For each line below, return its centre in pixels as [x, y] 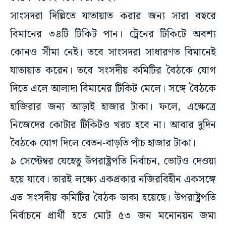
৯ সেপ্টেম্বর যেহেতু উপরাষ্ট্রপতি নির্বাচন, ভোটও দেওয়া [113, 162]
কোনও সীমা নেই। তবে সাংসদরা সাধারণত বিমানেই [113, 53]
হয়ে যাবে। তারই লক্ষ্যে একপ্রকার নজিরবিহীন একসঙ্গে [113, 180]
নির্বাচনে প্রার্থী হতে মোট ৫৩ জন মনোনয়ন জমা [113, 216]
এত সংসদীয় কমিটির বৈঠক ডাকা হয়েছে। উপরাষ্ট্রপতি [113, 198]
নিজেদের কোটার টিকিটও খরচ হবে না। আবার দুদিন [113, 125]
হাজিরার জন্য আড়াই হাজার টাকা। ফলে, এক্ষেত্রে [113, 107]
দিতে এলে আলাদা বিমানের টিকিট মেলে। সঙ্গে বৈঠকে [113, 89]
